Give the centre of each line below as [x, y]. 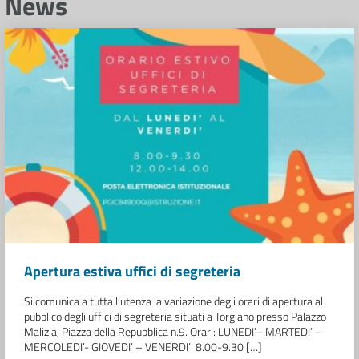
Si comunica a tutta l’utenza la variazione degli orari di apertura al [173, 301]
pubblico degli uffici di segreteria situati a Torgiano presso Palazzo [175, 316]
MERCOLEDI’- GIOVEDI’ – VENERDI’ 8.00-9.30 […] [143, 346]
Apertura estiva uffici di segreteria [132, 271]
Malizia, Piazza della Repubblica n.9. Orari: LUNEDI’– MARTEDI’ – [173, 331]
